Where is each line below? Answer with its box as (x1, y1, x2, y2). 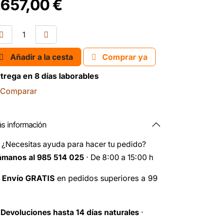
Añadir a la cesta (10, 52, 73, 62)
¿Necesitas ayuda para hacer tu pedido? (1, 140, 146, 149)
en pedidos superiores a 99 (54, 173, 158, 183)
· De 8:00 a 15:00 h (84, 153, 153, 163)
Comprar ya (100, 52, 147, 62)
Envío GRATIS (2, 173, 54, 183)
